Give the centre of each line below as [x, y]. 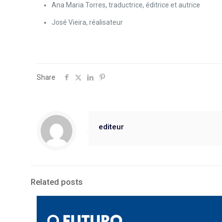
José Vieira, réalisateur [87, 22]
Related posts [57, 182]
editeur [111, 127]
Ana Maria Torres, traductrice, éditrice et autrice [126, 5]
